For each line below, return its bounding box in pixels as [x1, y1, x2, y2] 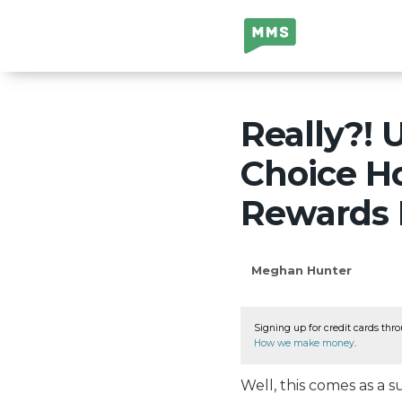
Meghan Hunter [251, 262, 352, 277]
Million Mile [244, 22, 324, 39]
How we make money [254, 336, 354, 349]
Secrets [244, 47, 298, 64]
